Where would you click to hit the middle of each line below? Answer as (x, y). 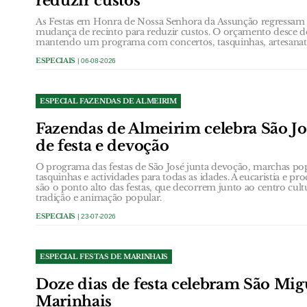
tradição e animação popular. (99, 197)
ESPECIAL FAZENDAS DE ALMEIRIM (108, 101)
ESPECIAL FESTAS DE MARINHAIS (104, 256)
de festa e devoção (102, 146)
